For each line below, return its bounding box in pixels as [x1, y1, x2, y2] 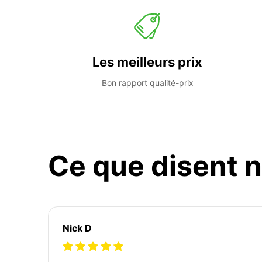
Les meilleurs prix [92, 54, 202, 70]
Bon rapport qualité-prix [101, 77, 194, 88]
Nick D [63, 222, 92, 234]
